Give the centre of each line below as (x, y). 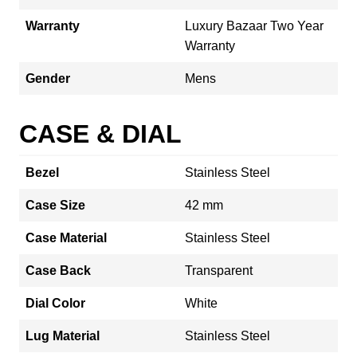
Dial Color (55, 303)
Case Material (66, 237)
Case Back (58, 270)
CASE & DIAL (100, 133)
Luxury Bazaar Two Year (254, 25)
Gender (48, 78)
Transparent (219, 270)
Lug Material (63, 335)
